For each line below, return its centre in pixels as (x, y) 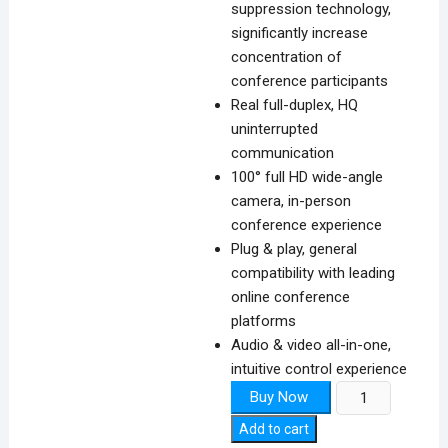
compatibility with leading (313, 273)
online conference (291, 297)
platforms (264, 321)
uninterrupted (275, 129)
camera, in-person (291, 201)
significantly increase (300, 33)
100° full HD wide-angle (307, 177)
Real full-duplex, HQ (295, 105)
